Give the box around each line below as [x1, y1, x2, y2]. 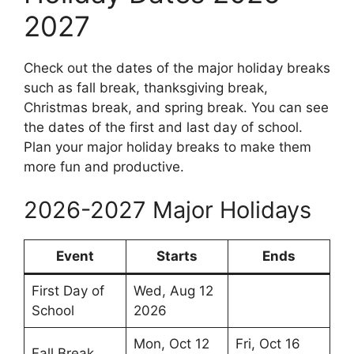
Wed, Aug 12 [133, 283, 213, 299]
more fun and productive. [24, 158, 184, 175]
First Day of [31, 283, 104, 299]
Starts [156, 248, 198, 265]
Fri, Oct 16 [235, 336, 300, 352]
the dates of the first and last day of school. [24, 119, 303, 135]
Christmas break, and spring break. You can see [24, 99, 329, 115]
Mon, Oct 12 [133, 336, 209, 352]
